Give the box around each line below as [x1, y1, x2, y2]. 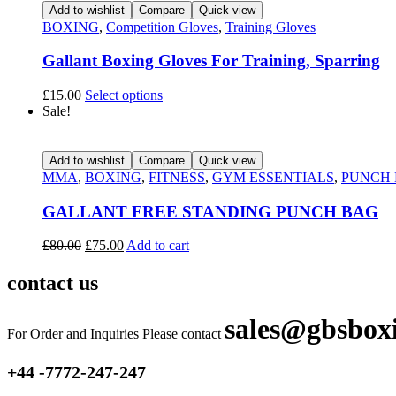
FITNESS [148, 169, 205, 185]
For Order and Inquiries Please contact [7, 326, 225, 342]
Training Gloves [225, 19, 316, 34]
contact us [7, 271, 98, 295]
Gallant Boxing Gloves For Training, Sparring [42, 51, 380, 71]
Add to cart [126, 238, 189, 254]
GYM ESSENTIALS [212, 169, 334, 185]
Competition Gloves [106, 19, 218, 34]
